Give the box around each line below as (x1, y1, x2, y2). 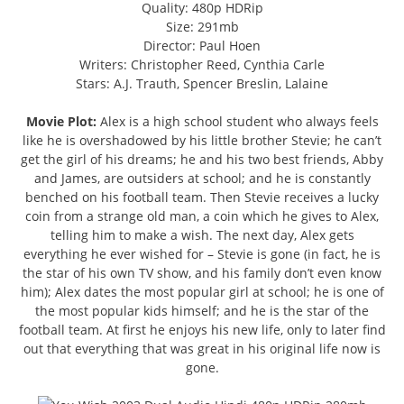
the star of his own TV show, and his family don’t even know (23, 264, 381, 282)
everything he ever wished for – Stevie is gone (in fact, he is (23, 245, 381, 263)
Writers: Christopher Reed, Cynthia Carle (79, 56, 325, 74)
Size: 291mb (165, 18, 239, 36)
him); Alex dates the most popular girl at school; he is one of (20, 283, 384, 301)
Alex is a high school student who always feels (96, 113, 379, 131)
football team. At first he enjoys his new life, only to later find (18, 321, 386, 339)
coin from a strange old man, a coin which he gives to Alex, (25, 207, 379, 225)
